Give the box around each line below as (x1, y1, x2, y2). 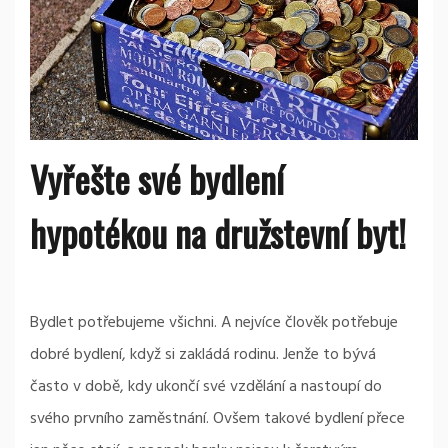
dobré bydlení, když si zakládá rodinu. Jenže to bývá (30, 342, 376, 369)
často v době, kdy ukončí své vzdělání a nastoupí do (30, 374, 382, 401)
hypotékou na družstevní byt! (30, 206, 406, 260)
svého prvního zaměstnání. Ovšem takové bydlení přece (30, 406, 405, 433)
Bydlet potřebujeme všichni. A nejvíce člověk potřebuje (30, 310, 398, 337)
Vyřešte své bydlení (30, 152, 284, 206)
